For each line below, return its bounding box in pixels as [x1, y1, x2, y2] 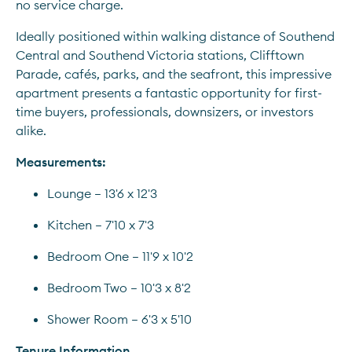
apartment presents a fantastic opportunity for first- [16, 85, 322, 101]
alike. [16, 123, 46, 138]
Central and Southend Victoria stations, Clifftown [16, 47, 304, 63]
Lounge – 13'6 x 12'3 [47, 185, 157, 201]
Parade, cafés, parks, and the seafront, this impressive [16, 66, 332, 82]
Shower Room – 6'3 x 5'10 [47, 311, 192, 327]
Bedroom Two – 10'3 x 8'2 [47, 280, 191, 295]
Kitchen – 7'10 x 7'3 [47, 217, 154, 233]
